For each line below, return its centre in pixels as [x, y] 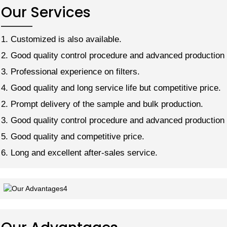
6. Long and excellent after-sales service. [79, 153]
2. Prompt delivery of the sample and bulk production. [102, 104]
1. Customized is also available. [61, 39]
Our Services [46, 12]
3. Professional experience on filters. [70, 71]
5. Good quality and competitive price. [73, 136]
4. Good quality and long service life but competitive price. [111, 88]
